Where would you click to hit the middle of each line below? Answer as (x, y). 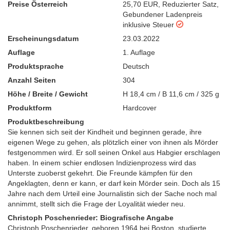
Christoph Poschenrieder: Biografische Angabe (91, 218)
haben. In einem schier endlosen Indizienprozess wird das (102, 163)
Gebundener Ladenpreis (162, 15)
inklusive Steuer (148, 25)
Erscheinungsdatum (43, 39)
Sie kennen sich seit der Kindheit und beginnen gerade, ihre (105, 132)
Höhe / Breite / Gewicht (48, 94)
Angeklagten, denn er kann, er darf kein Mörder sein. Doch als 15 (114, 184)
